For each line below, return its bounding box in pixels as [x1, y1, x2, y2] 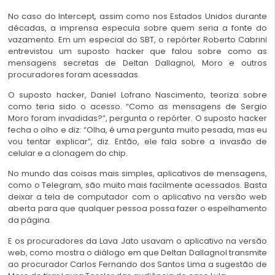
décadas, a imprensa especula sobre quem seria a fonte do [8, 21, 267, 34]
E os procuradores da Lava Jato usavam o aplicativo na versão [8, 234, 267, 247]
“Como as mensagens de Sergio [126, 100, 268, 112]
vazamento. [8, 33, 59, 45]
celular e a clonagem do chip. [8, 147, 128, 159]
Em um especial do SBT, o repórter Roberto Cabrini [58, 33, 268, 45]
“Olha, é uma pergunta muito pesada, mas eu [83, 123, 268, 136]
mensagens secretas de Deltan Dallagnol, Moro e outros [8, 56, 267, 69]
